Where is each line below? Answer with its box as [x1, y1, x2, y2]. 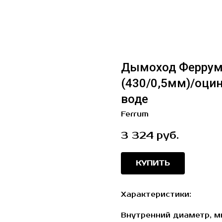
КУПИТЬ [136, 159, 170, 168]
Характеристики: [121, 190, 191, 199]
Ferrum [121, 110, 149, 118]
